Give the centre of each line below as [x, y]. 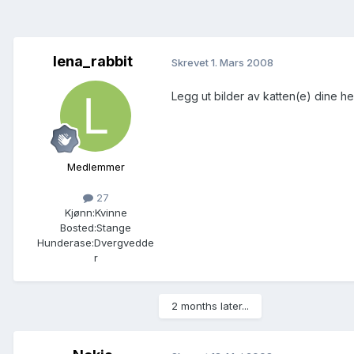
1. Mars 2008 [242, 62]
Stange [114, 228]
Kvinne [111, 213]
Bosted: [78, 228]
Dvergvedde [124, 243]
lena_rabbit [92, 62]
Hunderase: [66, 243]
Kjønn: [79, 213]
